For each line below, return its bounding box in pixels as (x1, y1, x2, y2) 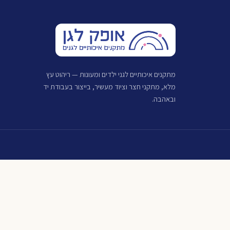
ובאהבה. (152, 94, 176, 104)
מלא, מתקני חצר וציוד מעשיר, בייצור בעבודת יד (43, 82, 176, 91)
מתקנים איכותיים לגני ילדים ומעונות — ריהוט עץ (46, 69, 176, 79)
